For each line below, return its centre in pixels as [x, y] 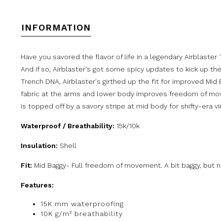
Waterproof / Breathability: [69, 126]
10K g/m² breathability [82, 213]
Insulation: [39, 145]
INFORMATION [56, 27]
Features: [37, 185]
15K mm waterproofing [82, 203]
